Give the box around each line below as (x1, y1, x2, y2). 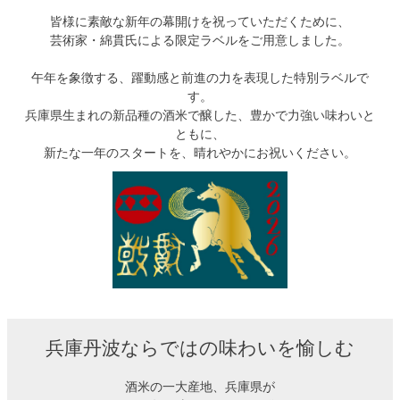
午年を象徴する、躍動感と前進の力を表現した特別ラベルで (31, 71, 369, 86)
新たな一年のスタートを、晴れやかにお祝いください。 (44, 146, 356, 161)
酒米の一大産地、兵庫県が (125, 379, 275, 394)
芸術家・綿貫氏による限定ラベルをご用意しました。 (50, 33, 350, 48)
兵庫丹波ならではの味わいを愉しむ (46, 337, 354, 358)
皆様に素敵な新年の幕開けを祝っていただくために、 (50, 14, 350, 29)
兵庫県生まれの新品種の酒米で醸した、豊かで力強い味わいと (25, 108, 375, 123)
